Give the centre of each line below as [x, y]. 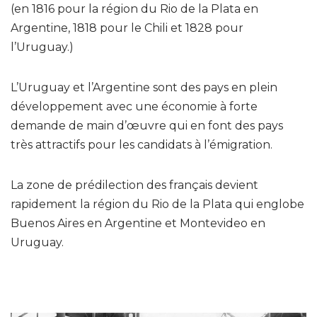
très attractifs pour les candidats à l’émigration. [143, 144]
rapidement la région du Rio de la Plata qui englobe [157, 204]
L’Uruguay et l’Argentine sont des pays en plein [144, 87]
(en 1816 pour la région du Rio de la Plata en [134, 8]
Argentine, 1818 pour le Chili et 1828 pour [127, 28]
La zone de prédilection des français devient [134, 185]
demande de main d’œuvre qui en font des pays [147, 125]
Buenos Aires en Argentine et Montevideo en [138, 223]
